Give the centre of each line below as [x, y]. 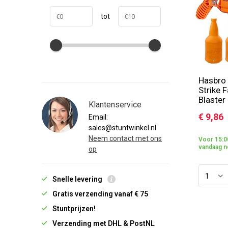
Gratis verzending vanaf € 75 [100, 194]
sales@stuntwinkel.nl [122, 128]
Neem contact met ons [125, 138]
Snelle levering [78, 179]
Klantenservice [115, 105]
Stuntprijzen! [74, 209]
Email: [98, 117]
